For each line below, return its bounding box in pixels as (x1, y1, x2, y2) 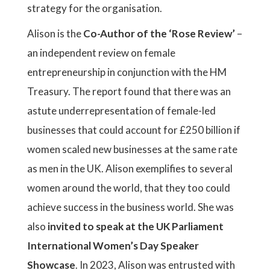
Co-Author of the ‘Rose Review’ (83, 27, 235, 40)
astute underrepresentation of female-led (27, 104, 216, 117)
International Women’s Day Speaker (27, 239, 199, 252)
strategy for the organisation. (27, 2, 162, 14)
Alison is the (27, 27, 83, 40)
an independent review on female (27, 46, 175, 59)
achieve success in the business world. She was (27, 201, 234, 213)
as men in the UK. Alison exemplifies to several (27, 162, 233, 175)
